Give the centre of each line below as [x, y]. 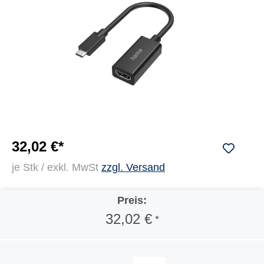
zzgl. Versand [133, 167]
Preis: [132, 200]
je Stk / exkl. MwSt [57, 167]
